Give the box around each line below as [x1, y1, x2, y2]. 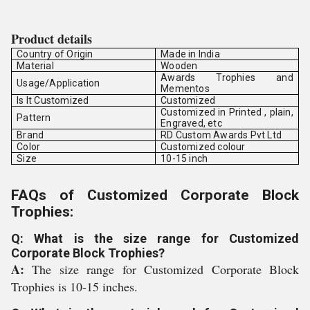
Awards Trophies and [161, 72, 293, 83]
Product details [11, 30, 92, 48]
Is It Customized [17, 95, 89, 106]
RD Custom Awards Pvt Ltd [161, 129, 282, 140]
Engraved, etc [161, 118, 222, 129]
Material [17, 60, 54, 71]
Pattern [17, 112, 51, 123]
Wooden [161, 60, 198, 71]
